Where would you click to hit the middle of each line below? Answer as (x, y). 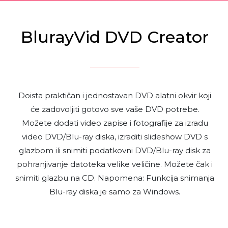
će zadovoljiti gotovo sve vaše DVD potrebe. (115, 109)
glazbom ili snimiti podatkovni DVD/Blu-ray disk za (115, 151)
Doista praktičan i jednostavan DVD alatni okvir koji (115, 96)
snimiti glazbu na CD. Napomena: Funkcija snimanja (115, 178)
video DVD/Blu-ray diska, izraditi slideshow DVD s (115, 137)
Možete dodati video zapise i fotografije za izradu (115, 123)
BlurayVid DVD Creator (115, 37)
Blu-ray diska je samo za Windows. (115, 192)
